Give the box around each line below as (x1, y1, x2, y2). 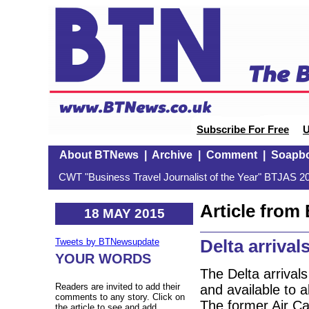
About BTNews (59, 149, 139, 161)
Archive (151, 149, 192, 161)
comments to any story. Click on (55, 292, 185, 303)
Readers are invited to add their (55, 281, 180, 292)
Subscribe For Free (197, 124, 289, 135)
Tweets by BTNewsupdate (55, 237, 159, 248)
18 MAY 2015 (83, 206, 165, 221)
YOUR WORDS (55, 251, 151, 267)
